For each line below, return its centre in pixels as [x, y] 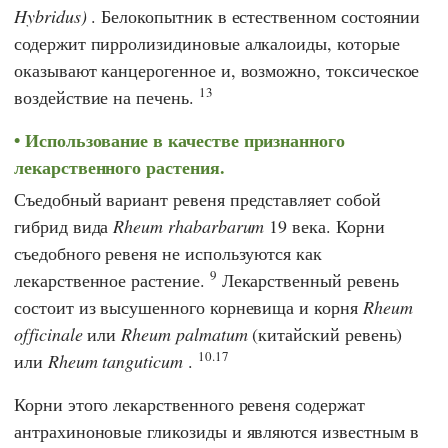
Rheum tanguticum [115, 360]
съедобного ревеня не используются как [168, 252]
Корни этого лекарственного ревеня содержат [189, 403]
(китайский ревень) [325, 333]
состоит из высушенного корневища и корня [188, 306]
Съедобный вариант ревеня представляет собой [197, 198]
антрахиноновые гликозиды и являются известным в [216, 430]
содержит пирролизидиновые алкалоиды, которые [207, 42]
